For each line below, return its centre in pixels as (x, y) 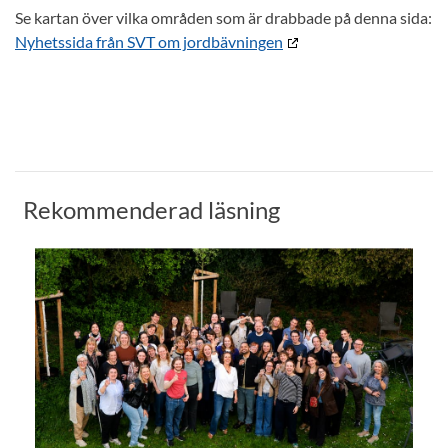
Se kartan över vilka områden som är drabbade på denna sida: (223, 18)
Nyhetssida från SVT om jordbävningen (149, 42)
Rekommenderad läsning (151, 210)
